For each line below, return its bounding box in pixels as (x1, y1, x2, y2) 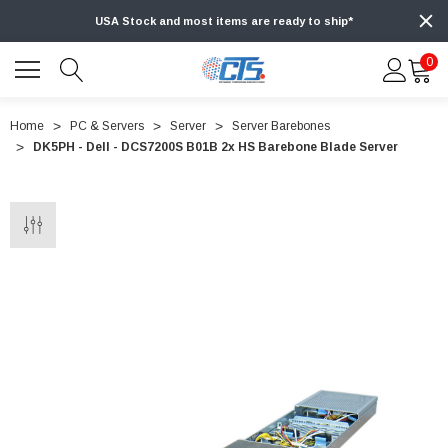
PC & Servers (70, 119, 144, 134)
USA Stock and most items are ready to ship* (95, 15, 353, 28)
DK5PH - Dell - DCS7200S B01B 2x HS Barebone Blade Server (33, 140, 398, 155)
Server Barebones (232, 119, 330, 134)
